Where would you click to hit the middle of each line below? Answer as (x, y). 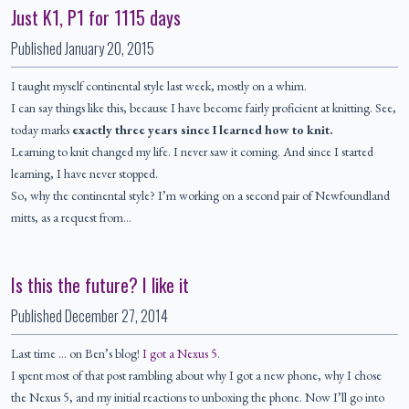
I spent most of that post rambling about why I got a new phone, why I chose (196, 376)
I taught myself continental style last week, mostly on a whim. (159, 86)
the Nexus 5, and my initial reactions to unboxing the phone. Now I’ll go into (198, 398)
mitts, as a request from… (71, 218)
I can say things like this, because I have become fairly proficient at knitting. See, (204, 108)
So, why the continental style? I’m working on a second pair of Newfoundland (200, 196)
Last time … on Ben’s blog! (77, 354)
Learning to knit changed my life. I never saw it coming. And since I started (192, 152)
